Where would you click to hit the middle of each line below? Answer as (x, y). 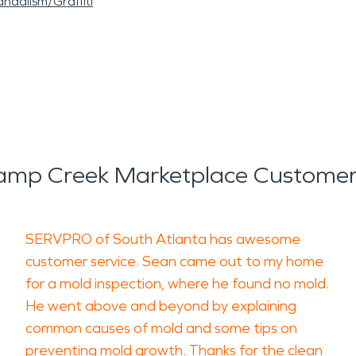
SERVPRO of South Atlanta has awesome (163, 239)
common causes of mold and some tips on (161, 328)
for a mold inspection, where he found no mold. (177, 284)
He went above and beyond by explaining (161, 306)
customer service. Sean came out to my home (174, 261)
